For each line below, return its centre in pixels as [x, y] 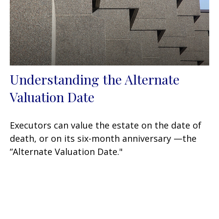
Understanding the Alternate [95, 79]
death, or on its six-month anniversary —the [103, 139]
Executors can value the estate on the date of [106, 125]
